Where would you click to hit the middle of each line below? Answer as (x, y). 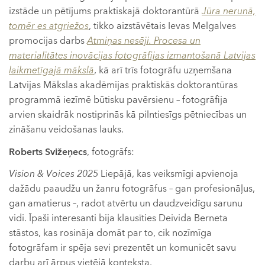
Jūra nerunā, (229, 12)
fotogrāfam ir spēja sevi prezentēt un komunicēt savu (122, 248)
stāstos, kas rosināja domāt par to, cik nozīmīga (110, 233)
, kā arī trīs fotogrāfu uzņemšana (163, 71)
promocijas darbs (48, 41)
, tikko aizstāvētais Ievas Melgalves (162, 26)
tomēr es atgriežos (49, 26)
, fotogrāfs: (111, 152)
